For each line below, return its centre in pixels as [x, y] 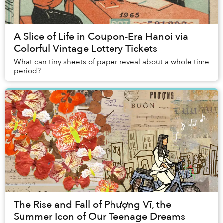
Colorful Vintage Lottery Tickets [86, 49]
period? [27, 71]
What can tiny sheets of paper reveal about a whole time [111, 62]
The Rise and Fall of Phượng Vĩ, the [93, 205]
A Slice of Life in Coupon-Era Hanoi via [101, 37]
